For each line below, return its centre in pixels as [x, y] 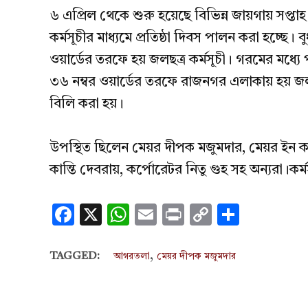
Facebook [121, 214]
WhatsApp [182, 214]
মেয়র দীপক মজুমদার [196, 256]
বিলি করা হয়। [87, 104]
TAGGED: [75, 256]
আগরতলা [132, 256]
